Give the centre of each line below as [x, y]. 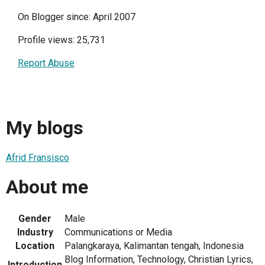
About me [47, 187]
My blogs [45, 128]
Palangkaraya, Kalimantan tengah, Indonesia [154, 245]
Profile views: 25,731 [62, 40]
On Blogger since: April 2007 [77, 17]
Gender [35, 218]
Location [35, 245]
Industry [35, 232]
